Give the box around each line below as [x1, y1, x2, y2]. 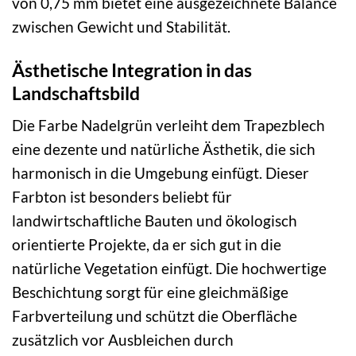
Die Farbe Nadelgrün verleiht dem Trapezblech [12, 116, 325, 135]
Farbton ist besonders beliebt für [12, 188, 232, 207]
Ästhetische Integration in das [12, 58, 252, 81]
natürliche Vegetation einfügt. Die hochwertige [12, 259, 327, 278]
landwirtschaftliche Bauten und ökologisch [12, 211, 297, 230]
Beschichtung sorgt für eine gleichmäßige [12, 283, 288, 302]
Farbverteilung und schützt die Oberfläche [12, 307, 297, 326]
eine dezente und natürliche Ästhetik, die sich [12, 140, 315, 159]
